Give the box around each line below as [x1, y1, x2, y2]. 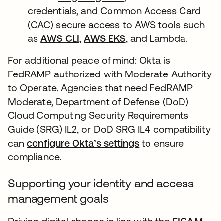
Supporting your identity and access [8, 177, 194, 190]
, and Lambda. [125, 33, 188, 44]
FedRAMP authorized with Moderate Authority [8, 68, 212, 79]
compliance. [8, 151, 61, 162]
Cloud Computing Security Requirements [8, 110, 188, 121]
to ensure [139, 137, 184, 148]
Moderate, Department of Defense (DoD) [8, 96, 188, 107]
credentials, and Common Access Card [28, 5, 201, 16]
